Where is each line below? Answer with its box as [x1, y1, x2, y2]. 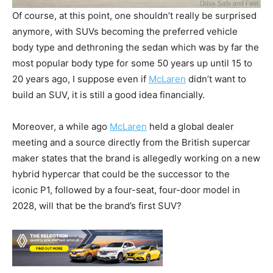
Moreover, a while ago [12, 121, 110, 133]
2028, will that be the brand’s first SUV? [12, 200, 182, 212]
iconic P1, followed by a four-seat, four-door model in [12, 184, 240, 196]
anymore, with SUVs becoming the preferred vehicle [12, 26, 238, 38]
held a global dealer [147, 121, 234, 133]
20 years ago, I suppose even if [12, 73, 149, 85]
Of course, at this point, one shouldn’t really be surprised [12, 10, 257, 22]
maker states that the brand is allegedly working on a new [12, 152, 260, 165]
